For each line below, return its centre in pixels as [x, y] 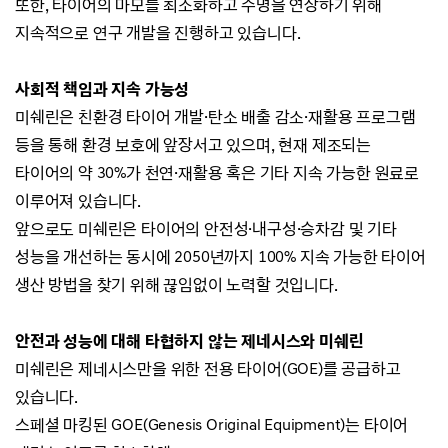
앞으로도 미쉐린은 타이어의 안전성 [132, 228]
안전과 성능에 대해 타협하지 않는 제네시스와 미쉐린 [189, 340]
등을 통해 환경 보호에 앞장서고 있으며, [147, 144]
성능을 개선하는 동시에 [95, 256]
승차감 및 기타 [348, 228]
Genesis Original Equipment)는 [254, 424]
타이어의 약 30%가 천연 [95, 172]
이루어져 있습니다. [78, 200]
